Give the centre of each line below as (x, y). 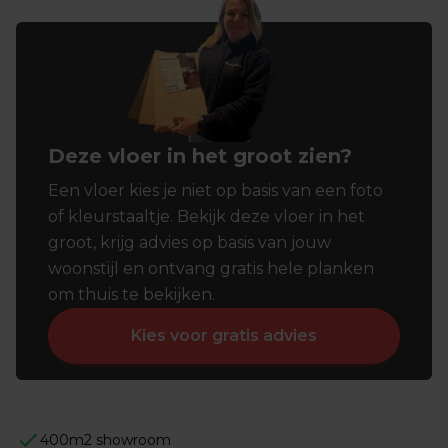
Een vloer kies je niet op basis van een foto (215, 191)
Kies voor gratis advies (224, 336)
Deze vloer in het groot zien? (200, 156)
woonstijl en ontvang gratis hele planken (211, 269)
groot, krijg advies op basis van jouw (189, 243)
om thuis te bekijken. (131, 295)
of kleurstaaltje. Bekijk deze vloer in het (206, 217)
